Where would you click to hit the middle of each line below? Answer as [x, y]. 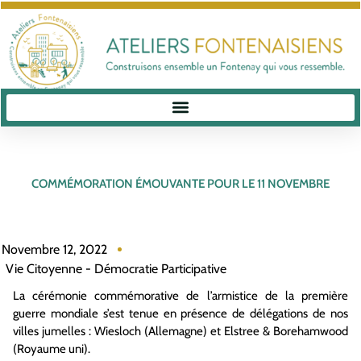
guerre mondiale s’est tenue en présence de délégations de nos [180, 313]
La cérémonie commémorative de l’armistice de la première [180, 295]
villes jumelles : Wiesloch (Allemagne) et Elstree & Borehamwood [180, 331]
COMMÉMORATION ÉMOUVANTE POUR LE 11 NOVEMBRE [180, 184]
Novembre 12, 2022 [54, 249]
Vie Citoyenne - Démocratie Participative [116, 268]
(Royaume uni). [52, 349]
